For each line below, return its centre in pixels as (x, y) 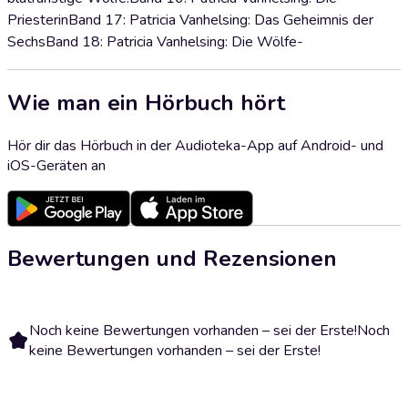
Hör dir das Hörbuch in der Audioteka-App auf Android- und (195, 145)
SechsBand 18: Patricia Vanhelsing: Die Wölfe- (155, 42)
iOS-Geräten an (56, 165)
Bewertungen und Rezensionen (172, 258)
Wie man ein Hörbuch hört (146, 102)
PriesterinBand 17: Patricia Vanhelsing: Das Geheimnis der (190, 20)
